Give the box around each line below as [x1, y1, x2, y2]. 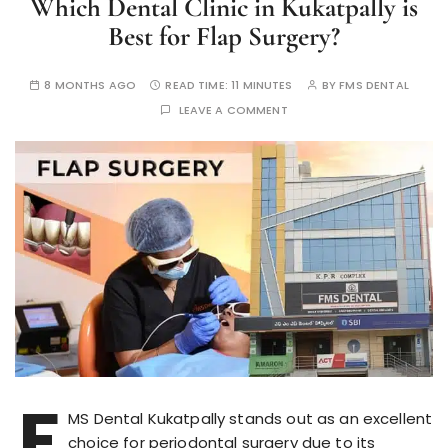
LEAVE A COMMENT [178, 102, 288, 118]
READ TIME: [165, 77, 232, 93]
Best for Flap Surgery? [108, 20, 340, 53]
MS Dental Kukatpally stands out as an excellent [68, 407, 433, 429]
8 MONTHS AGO [44, 77, 137, 93]
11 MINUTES [231, 77, 293, 93]
